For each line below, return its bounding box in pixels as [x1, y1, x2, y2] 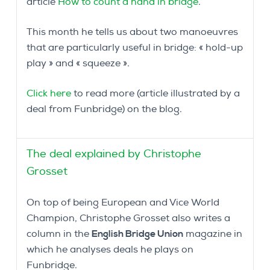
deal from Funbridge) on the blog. [27, 103, 182, 116]
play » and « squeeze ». [27, 57, 130, 70]
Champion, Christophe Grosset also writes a [27, 212, 230, 225]
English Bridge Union [92, 228, 183, 240]
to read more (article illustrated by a [71, 87, 240, 100]
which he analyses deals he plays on [27, 243, 193, 256]
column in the [27, 228, 92, 240]
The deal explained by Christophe [27, 147, 201, 161]
